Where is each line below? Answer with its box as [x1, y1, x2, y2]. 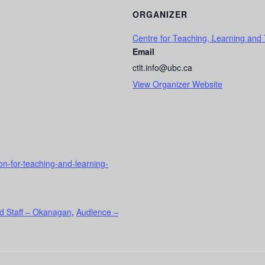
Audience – [76, 206, 118, 218]
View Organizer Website [132, 78, 222, 91]
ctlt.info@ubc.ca [132, 62, 192, 74]
